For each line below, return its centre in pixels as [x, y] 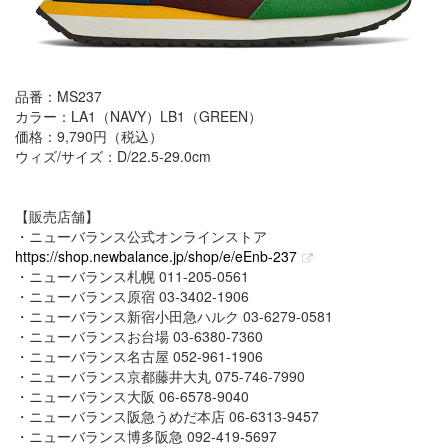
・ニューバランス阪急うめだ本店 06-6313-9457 [167, 415]
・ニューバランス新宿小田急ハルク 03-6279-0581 [174, 315]
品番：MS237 [58, 95]
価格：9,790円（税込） [89, 135]
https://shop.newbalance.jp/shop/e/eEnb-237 [156, 255]
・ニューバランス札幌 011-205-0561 [132, 275]
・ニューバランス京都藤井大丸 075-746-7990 [160, 375]
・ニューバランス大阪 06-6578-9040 [132, 395]
